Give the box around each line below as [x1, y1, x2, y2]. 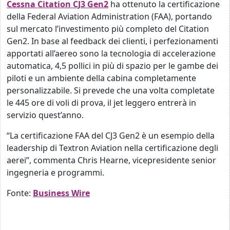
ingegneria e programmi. [7, 167, 104, 178]
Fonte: [7, 187, 33, 199]
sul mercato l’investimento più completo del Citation [7, 23, 209, 34]
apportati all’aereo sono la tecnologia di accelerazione [7, 48, 216, 59]
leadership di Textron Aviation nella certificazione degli [7, 142, 218, 154]
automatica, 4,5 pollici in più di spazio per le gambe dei [7, 60, 218, 71]
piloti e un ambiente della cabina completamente [7, 72, 196, 84]
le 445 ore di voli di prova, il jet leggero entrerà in [7, 97, 196, 108]
